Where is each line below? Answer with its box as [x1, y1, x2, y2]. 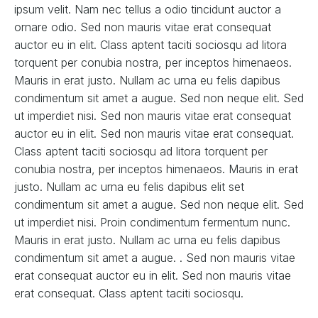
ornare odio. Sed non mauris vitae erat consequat [14, 19, 271, 34]
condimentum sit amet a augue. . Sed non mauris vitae [14, 250, 295, 265]
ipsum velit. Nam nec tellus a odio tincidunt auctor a [14, 1, 281, 16]
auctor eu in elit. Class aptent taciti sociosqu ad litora [14, 37, 287, 52]
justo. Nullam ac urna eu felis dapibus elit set [14, 179, 244, 194]
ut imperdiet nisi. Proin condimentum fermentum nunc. [14, 214, 290, 229]
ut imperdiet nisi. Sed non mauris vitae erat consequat [14, 108, 291, 123]
